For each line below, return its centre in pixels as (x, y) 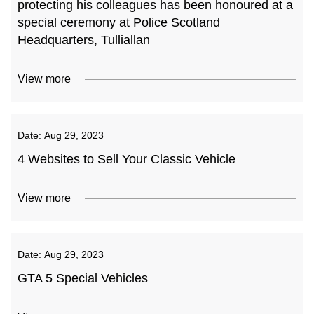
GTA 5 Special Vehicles (83, 278)
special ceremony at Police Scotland (119, 22)
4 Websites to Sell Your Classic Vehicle (127, 159)
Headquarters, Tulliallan (84, 40)
